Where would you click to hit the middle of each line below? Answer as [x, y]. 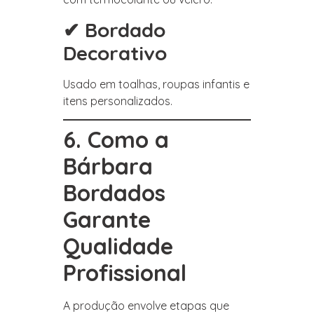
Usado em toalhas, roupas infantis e [156, 84]
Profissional [125, 272]
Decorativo [115, 53]
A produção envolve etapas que [146, 305]
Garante [107, 219]
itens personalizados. [118, 101]
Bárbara [108, 166]
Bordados [114, 192]
